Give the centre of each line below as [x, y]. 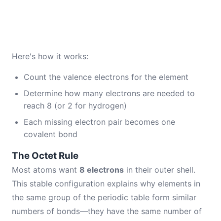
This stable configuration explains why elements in [106, 184]
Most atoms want [46, 170]
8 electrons [102, 170]
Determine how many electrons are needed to [109, 93]
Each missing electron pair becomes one [99, 122]
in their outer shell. [160, 170]
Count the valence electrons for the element [106, 77]
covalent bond [51, 134]
